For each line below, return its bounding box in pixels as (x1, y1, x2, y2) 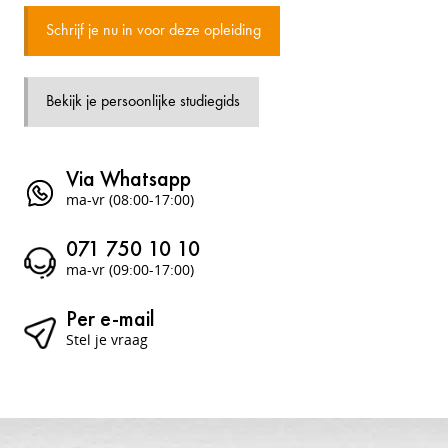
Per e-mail (66, 304, 155, 333)
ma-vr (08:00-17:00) (66, 190, 194, 209)
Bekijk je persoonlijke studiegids (46, 94, 240, 110)
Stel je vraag (66, 330, 148, 349)
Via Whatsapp (66, 164, 191, 193)
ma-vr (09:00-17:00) (66, 260, 194, 279)
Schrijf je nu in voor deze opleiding (88, 23, 261, 39)
